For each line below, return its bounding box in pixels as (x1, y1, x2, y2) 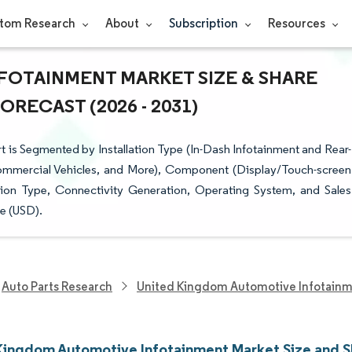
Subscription (168, 16, 240, 31)
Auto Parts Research (2, 278, 112, 294)
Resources (267, 16, 328, 31)
